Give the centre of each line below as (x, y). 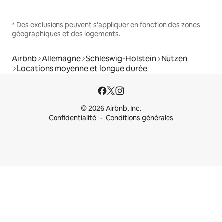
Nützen (174, 58)
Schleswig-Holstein (121, 58)
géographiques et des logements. (66, 33)
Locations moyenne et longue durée (82, 68)
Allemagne (61, 58)
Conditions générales (139, 118)
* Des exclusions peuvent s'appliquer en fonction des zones (106, 25)
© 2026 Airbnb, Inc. (111, 108)
